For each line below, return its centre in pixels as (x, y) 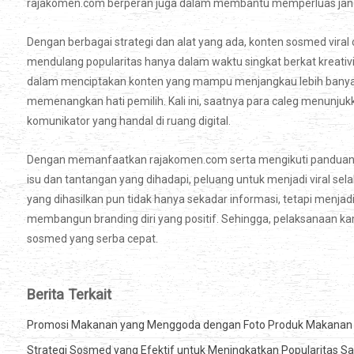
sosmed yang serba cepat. (92, 239)
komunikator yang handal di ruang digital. (129, 121)
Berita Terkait (69, 295)
